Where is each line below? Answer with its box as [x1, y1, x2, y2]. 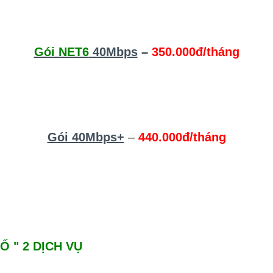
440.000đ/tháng [138, 130, 226, 144]
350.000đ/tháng [151, 44, 239, 58]
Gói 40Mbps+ [47, 130, 124, 144]
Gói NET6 [34, 44, 89, 58]
